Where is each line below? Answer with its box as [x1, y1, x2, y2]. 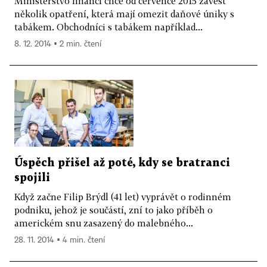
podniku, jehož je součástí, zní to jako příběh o [14, 204, 213, 216]
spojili [14, 173, 50, 184]
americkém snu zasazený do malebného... [14, 218, 193, 229]
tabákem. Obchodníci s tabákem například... [14, 21, 203, 32]
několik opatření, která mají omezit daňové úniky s [14, 8, 234, 19]
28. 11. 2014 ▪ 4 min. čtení [14, 236, 105, 245]
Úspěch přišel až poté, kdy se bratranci [14, 158, 230, 169]
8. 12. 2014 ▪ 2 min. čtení [14, 39, 101, 48]
